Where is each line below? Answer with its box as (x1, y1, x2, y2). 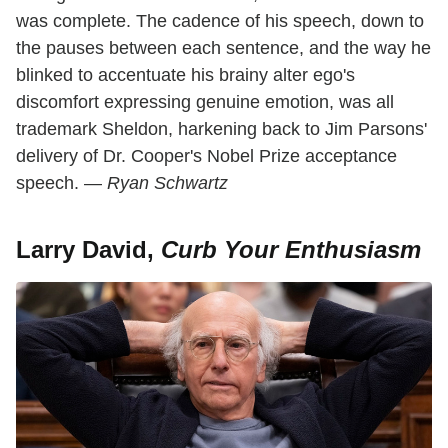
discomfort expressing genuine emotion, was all (16, 92, 394, 113)
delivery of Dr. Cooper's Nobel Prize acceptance (16, 146, 397, 167)
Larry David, (16, 236, 161, 264)
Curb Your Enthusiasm (161, 236, 421, 264)
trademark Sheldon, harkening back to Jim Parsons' (16, 119, 427, 140)
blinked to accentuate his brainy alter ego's (16, 65, 355, 86)
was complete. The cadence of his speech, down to (16, 11, 424, 32)
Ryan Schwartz (107, 173, 228, 194)
